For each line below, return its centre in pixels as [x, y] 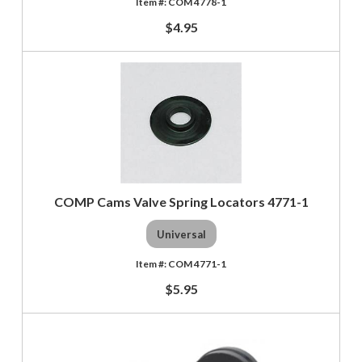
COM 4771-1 [197, 264]
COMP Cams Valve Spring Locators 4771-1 [181, 202]
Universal [181, 234]
